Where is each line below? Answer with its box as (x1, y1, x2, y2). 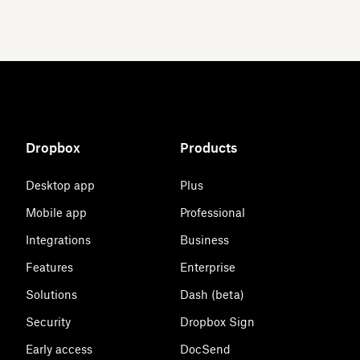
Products (180, 139, 237, 156)
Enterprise (180, 260, 235, 274)
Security (26, 314, 71, 329)
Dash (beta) (180, 287, 244, 301)
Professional (180, 205, 245, 219)
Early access (26, 342, 92, 356)
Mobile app (26, 205, 87, 219)
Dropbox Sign (180, 314, 255, 329)
